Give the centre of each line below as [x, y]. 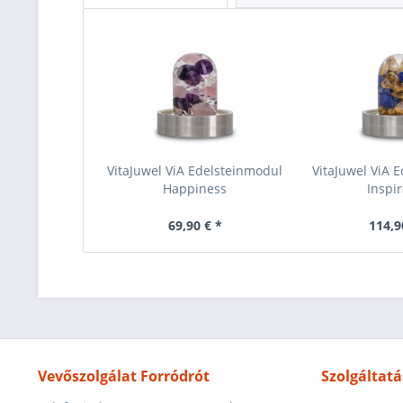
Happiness [195, 188]
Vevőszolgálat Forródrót [124, 376]
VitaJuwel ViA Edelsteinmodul [195, 170]
